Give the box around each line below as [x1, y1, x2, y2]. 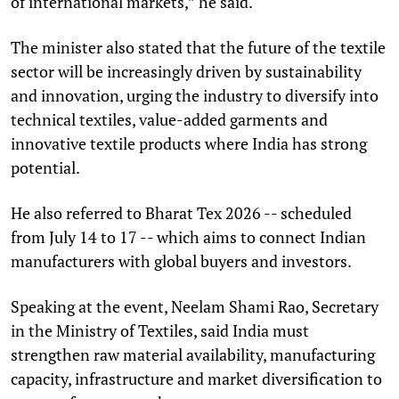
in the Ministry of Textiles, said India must [11, 319, 309, 341]
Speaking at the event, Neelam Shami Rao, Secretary [11, 295, 379, 317]
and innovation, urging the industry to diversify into [11, 84, 379, 106]
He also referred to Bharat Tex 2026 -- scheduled [11, 201, 352, 224]
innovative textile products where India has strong [11, 132, 367, 154]
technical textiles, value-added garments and [11, 108, 328, 130]
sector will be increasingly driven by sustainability [11, 60, 362, 82]
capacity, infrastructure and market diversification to [11, 367, 382, 389]
